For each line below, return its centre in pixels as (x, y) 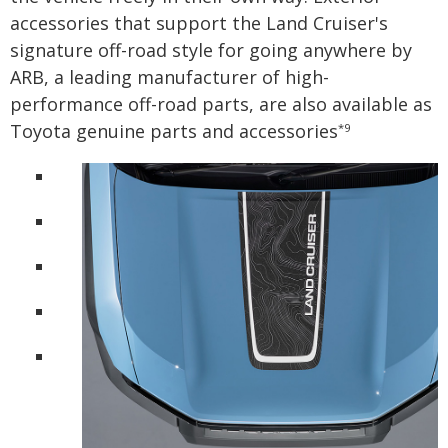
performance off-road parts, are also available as (221, 104)
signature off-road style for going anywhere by (211, 50)
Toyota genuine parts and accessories (174, 131)
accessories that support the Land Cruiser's (199, 23)
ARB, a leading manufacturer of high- (169, 77)
